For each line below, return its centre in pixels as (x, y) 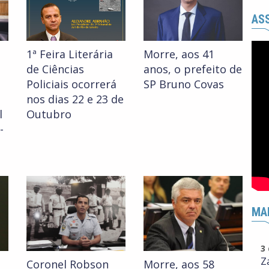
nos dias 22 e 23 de (75, 99)
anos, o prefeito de (193, 69)
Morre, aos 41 (179, 54)
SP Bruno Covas (184, 84)
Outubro (49, 114)
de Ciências (55, 69)
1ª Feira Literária (70, 54)
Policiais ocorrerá (71, 84)
